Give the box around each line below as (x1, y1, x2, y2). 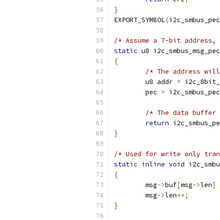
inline (141, 160, 165, 168)
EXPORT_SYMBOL (114, 16, 165, 24)
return (145, 119, 169, 127)
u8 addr (145, 78, 177, 86)
